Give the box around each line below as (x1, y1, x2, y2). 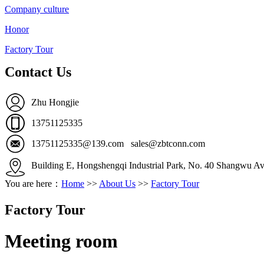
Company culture (5, 4, 69, 14)
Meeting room (5, 230, 118, 252)
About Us (99, 178, 136, 189)
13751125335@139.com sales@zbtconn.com (31, 138, 207, 148)
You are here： (5, 178, 61, 189)
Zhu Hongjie (31, 97, 79, 107)
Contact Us (5, 64, 71, 80)
